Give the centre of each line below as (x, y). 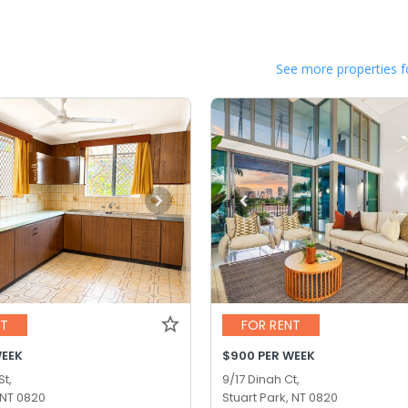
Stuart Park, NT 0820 (280, 397)
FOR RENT (271, 326)
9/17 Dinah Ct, (261, 379)
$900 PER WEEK (269, 355)
